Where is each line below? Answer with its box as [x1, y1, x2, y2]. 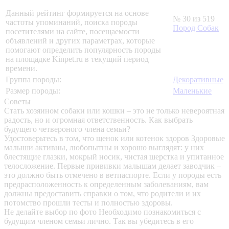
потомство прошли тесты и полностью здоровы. [4, 198, 173, 208]
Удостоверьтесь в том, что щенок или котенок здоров [4, 134, 191, 143]
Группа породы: [6, 75, 61, 84]
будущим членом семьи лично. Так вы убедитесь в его [4, 217, 194, 226]
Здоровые [191, 134, 225, 143]
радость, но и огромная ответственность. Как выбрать [4, 116, 193, 125]
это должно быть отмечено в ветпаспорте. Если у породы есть [4, 171, 221, 180]
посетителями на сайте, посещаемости [6, 27, 140, 36]
